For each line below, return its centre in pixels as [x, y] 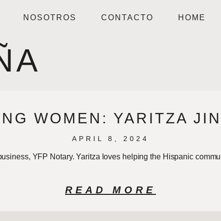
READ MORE [110, 190]
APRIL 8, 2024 [110, 139]
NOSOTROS [50, 18]
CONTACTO [128, 18]
